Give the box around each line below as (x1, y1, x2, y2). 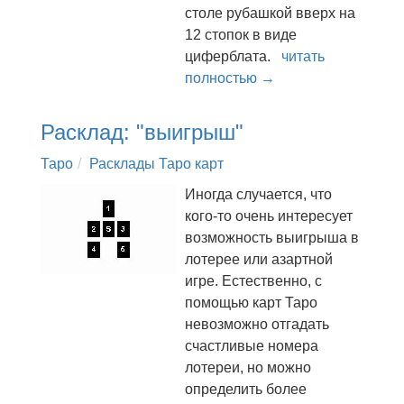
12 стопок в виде (185, 27, 297, 42)
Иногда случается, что (185, 187, 332, 202)
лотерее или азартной (185, 252, 333, 267)
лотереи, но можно (185, 360, 311, 375)
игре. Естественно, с (185, 273, 322, 289)
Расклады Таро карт (89, 156, 224, 171)
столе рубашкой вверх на (185, 5, 355, 21)
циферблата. (185, 49, 281, 64)
